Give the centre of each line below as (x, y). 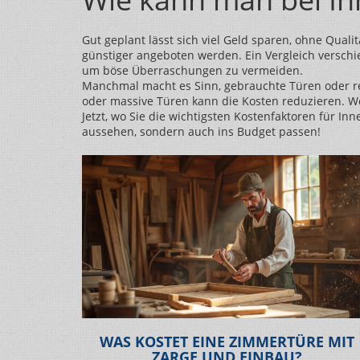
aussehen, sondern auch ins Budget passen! (201, 131)
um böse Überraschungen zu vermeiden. (192, 70)
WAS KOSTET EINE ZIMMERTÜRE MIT (227, 341)
